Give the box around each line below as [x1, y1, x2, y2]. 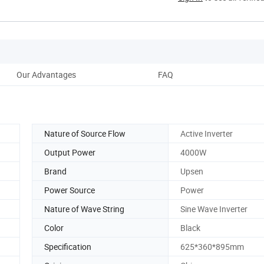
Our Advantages [16, 68, 76, 80]
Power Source [44, 184, 95, 196]
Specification [44, 240, 91, 252]
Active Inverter [180, 127, 233, 139]
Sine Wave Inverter [180, 203, 247, 214]
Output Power [44, 146, 95, 158]
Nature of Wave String [44, 203, 124, 214]
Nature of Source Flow [44, 127, 126, 139]
